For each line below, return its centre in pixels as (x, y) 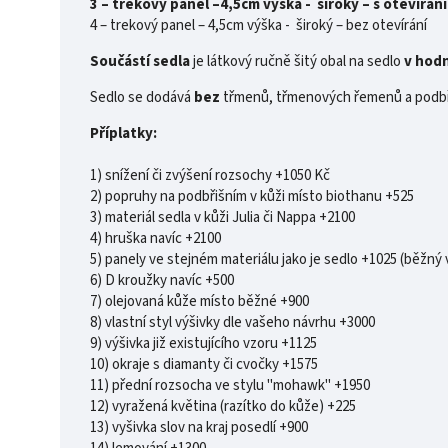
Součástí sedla (140, 61)
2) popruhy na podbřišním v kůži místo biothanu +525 (252, 196)
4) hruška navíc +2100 (155, 238)
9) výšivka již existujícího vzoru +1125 (203, 343)
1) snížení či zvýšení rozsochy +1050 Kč (210, 175)
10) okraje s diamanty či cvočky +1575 (204, 364)
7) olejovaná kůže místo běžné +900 (199, 301)
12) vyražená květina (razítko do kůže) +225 (223, 406)
